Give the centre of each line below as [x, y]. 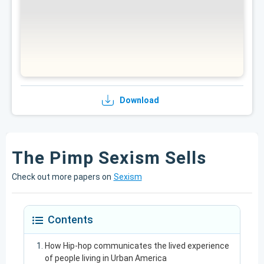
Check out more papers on [62, 177]
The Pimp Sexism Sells [109, 158]
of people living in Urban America [106, 258]
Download [139, 100]
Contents [70, 220]
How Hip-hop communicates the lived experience [137, 246]
